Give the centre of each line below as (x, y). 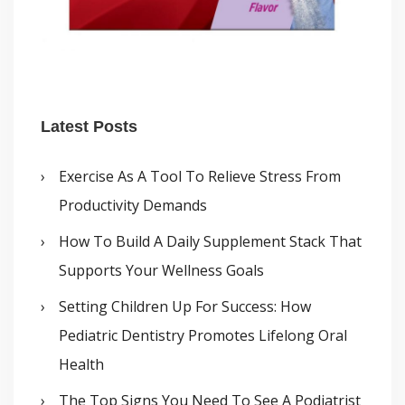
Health (81, 364)
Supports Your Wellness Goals (161, 270)
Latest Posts (89, 126)
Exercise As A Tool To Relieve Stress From (200, 176)
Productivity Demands (133, 205)
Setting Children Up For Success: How (185, 306)
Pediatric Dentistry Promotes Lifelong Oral (203, 335)
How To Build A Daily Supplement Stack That (210, 241)
